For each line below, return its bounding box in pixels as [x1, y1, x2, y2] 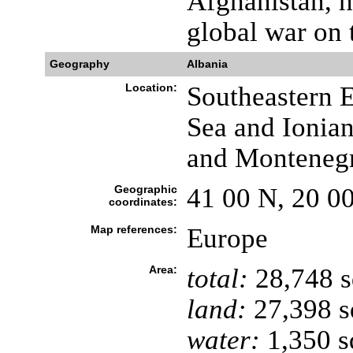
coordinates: [108, 195, 177, 208]
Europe [186, 223, 268, 253]
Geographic [113, 183, 177, 195]
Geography [49, 58, 110, 70]
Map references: [90, 223, 177, 236]
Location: [124, 81, 177, 94]
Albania [186, 58, 228, 70]
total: [186, 263, 248, 293]
